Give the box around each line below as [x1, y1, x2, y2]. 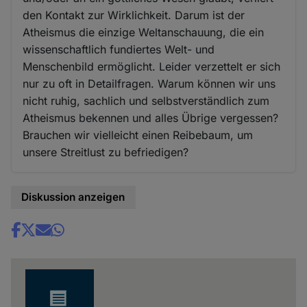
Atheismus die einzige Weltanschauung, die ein [23, 25, 265, 40]
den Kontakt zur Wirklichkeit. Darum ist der [23, 8, 245, 23]
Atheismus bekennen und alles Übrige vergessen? [23, 111, 279, 125]
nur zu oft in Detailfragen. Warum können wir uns [23, 77, 276, 91]
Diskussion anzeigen [21, 191, 125, 204]
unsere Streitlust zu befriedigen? [23, 145, 189, 160]
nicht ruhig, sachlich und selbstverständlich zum [23, 94, 270, 108]
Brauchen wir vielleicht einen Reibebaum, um [23, 128, 254, 143]
